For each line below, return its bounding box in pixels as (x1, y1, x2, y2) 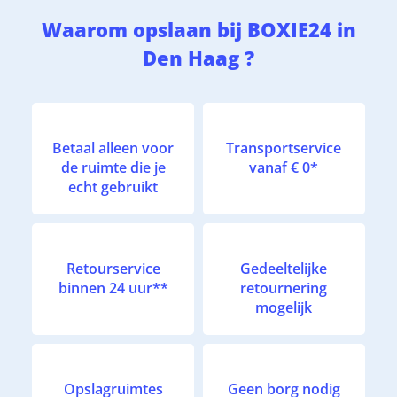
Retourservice (66, 258, 160, 278)
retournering (240, 277, 328, 298)
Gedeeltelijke (240, 258, 328, 278)
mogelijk (255, 297, 313, 317)
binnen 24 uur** (58, 277, 168, 298)
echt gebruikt (68, 176, 159, 197)
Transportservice (226, 137, 342, 158)
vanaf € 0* (249, 157, 319, 177)
